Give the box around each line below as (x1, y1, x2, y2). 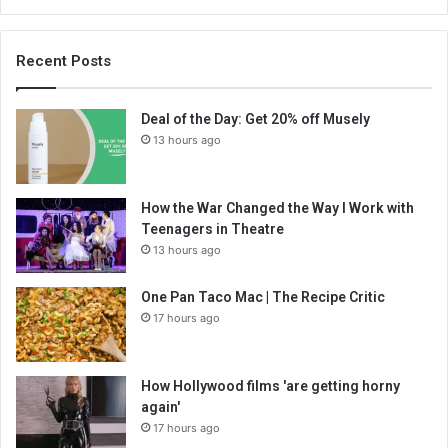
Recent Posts (16, 51, 111, 70)
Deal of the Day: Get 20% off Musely (141, 110, 370, 127)
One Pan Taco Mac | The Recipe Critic (141, 288, 385, 305)
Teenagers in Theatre (141, 220, 284, 237)
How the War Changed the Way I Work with (141, 199, 414, 216)
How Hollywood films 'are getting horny (141, 377, 400, 394)
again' (141, 398, 180, 415)
